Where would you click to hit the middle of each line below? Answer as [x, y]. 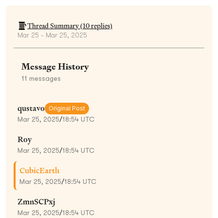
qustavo [31, 108]
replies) [101, 26]
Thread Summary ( [55, 26]
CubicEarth [39, 170]
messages [44, 78]
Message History [55, 66]
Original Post [67, 108]
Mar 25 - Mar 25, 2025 [52, 35]
